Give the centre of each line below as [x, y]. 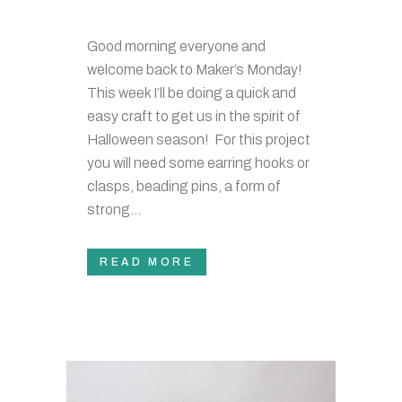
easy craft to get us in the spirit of [194, 116]
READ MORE [147, 262]
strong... [114, 210]
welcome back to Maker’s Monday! [196, 70]
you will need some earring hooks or [198, 163]
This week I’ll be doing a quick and [192, 93]
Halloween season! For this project [199, 140]
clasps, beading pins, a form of [184, 186]
